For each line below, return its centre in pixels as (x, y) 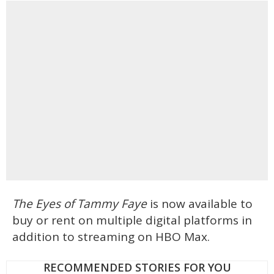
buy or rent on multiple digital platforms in (132, 220)
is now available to (200, 203)
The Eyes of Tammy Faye (80, 203)
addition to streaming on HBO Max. (111, 236)
